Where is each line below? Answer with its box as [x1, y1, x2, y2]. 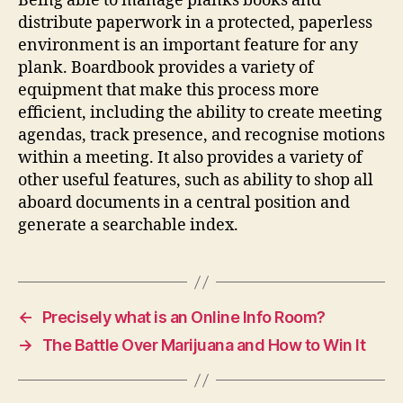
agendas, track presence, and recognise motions [18, 125, 385, 146]
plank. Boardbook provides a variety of [18, 58, 314, 78]
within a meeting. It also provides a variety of [18, 148, 363, 168]
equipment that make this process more [18, 80, 319, 101]
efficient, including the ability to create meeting [18, 103, 382, 123]
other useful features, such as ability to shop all [18, 170, 373, 191]
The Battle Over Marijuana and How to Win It [41, 336, 366, 354]
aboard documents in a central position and [18, 193, 350, 213]
